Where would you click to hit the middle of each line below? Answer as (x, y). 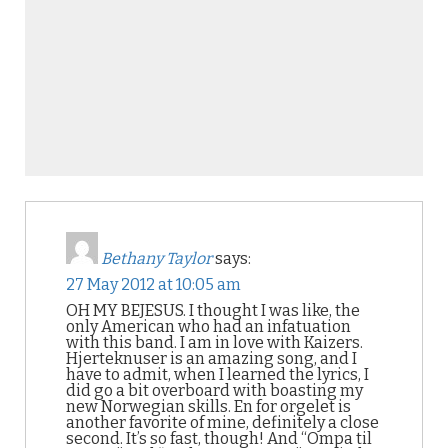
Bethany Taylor (156, 258)
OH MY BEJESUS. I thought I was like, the (213, 310)
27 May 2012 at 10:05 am (153, 284)
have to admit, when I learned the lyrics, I (217, 374)
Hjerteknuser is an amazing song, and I (211, 358)
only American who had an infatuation (208, 326)
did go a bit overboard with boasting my (214, 390)
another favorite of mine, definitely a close (222, 422)
